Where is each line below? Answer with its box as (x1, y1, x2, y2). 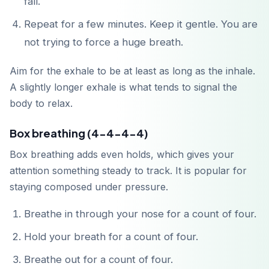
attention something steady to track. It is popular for (10, 165, 247, 177)
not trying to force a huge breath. (24, 36, 183, 49)
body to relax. (10, 97, 73, 110)
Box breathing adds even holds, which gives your (10, 148, 234, 161)
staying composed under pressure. (10, 181, 168, 193)
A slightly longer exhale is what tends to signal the (10, 81, 237, 94)
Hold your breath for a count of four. (24, 231, 198, 243)
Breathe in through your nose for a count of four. (24, 208, 256, 220)
